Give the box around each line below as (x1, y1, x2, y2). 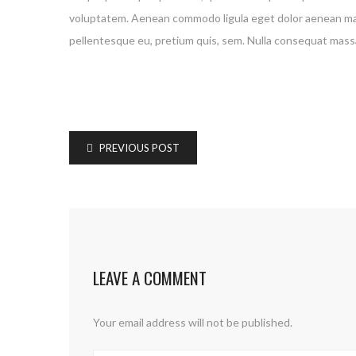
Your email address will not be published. (93, 315, 292, 329)
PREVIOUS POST (97, 141, 180, 154)
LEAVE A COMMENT (93, 265, 207, 290)
